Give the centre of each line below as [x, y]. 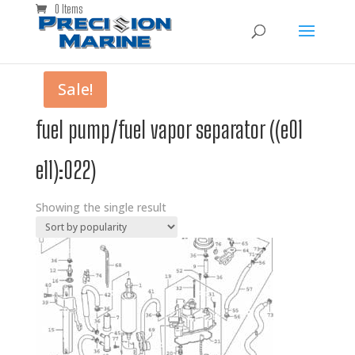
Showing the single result [101, 207]
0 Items [69, 9]
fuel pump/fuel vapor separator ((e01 [169, 129]
